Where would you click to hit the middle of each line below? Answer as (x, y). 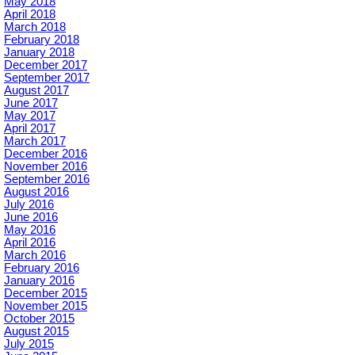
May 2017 (30, 116)
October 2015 (39, 319)
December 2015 (46, 294)
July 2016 (29, 205)
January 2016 (39, 281)
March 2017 (35, 141)
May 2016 (30, 230)
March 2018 (35, 27)
